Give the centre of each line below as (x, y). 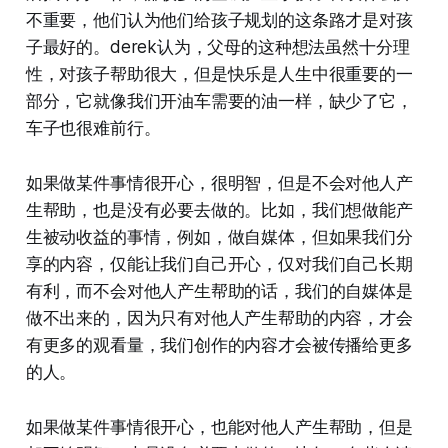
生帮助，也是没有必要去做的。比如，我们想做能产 (219, 209)
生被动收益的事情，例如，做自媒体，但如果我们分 (219, 236)
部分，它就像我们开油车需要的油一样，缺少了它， (219, 100)
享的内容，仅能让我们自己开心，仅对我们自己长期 (219, 263)
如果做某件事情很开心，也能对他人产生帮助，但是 (219, 426)
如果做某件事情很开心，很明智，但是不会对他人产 (219, 182)
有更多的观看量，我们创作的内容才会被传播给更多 (219, 344)
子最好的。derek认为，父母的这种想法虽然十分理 (217, 46)
